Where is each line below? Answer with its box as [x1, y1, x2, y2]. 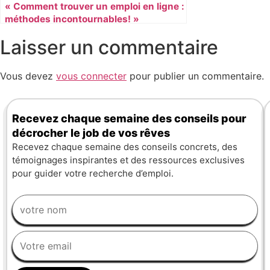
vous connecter [56, 70, 127, 83]
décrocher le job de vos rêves [12, 126, 170, 139]
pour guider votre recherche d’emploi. [12, 167, 174, 179]
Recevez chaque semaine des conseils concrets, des [12, 140, 237, 152]
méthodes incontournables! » [5, 13, 139, 25]
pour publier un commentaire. [127, 70, 264, 83]
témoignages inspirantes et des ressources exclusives [12, 154, 245, 166]
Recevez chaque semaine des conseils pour [12, 111, 246, 125]
